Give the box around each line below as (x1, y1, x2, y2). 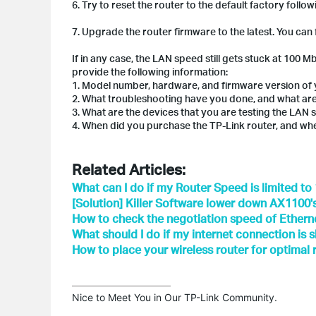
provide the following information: (72, 66, 228, 78)
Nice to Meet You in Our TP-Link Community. (72, 291, 277, 303)
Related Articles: (72, 159, 186, 178)
